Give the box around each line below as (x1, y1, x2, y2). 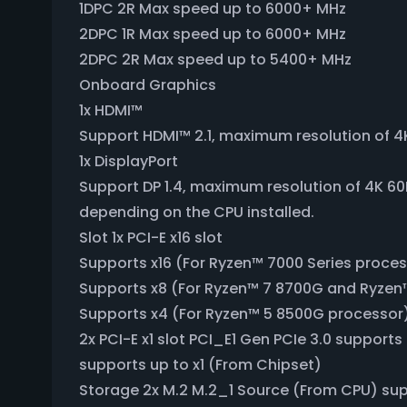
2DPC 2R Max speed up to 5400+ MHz (79, 49, 352, 70)
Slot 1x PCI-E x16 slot (79, 227, 223, 248)
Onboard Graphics (79, 74, 216, 95)
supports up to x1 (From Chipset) (79, 354, 322, 375)
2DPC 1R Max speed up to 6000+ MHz (79, 24, 346, 45)
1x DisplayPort (79, 151, 178, 172)
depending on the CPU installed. (79, 202, 314, 223)
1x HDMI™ (79, 100, 143, 121)
